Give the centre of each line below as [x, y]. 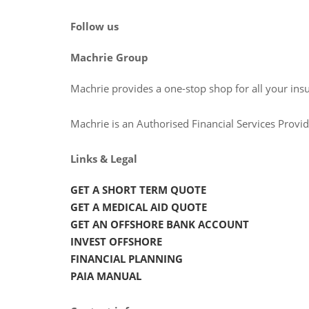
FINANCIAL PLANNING [127, 258]
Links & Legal [104, 158]
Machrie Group [109, 57]
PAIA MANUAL [106, 276]
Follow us [94, 26]
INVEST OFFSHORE [116, 241]
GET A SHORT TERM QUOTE [138, 189]
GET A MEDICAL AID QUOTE [139, 207]
